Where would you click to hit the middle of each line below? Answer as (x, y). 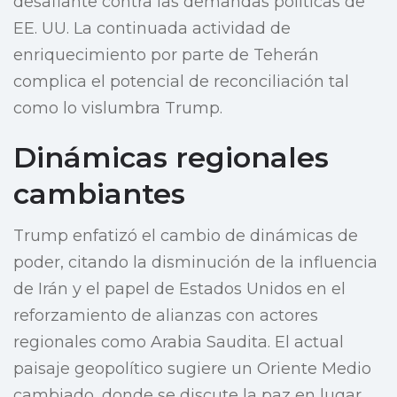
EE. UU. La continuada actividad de (152, 29)
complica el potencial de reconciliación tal (181, 82)
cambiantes (99, 194)
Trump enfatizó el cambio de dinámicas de (186, 236)
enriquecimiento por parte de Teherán (166, 55)
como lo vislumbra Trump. (118, 109)
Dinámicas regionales (171, 158)
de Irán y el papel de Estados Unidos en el (179, 289)
